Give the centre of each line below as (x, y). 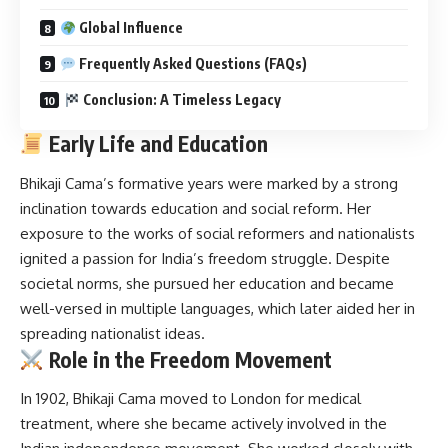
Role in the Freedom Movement (187, 359)
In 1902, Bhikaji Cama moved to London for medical (190, 399)
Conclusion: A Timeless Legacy (180, 100)
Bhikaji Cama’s (67, 183)
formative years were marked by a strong (256, 183)
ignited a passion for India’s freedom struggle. (176, 258)
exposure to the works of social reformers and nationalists (217, 233)
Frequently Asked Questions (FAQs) (191, 64)
